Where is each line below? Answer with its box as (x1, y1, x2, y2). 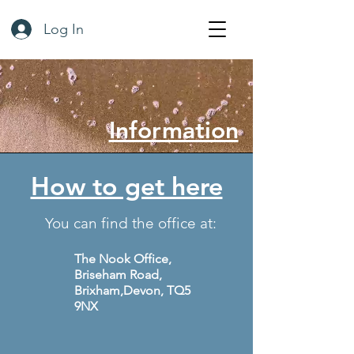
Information (108, 115, 239, 145)
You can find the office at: (45, 213, 217, 232)
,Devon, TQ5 (120, 282, 190, 298)
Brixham (74, 282, 120, 298)
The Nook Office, (74, 250, 171, 266)
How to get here (30, 169, 223, 201)
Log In (43, 20, 84, 38)
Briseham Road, (74, 266, 162, 282)
